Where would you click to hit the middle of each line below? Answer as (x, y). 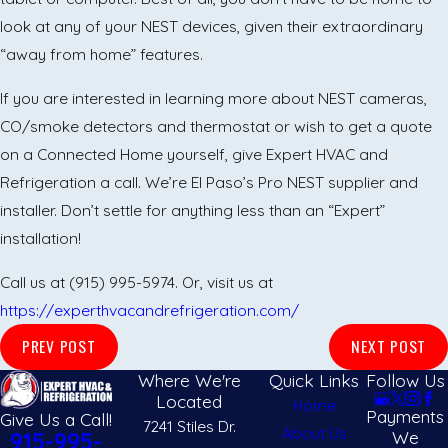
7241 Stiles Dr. (189, 425)
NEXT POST (389, 346)
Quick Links (314, 379)
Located (189, 400)
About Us (314, 432)
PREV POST (58, 346)
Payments (405, 416)
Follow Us (405, 379)
